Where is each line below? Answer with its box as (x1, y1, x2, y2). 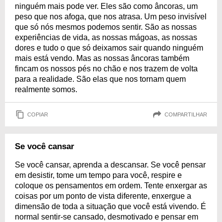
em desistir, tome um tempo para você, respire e (15, 171, 182, 179)
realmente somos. (15, 85, 77, 94)
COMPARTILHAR (165, 111, 207, 117)
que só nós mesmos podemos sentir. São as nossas (15, 23, 197, 31)
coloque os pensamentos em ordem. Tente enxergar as (15, 181, 207, 190)
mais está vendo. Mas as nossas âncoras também (15, 54, 189, 62)
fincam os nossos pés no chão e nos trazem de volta (15, 64, 198, 73)
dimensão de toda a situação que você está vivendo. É (15, 202, 206, 211)
